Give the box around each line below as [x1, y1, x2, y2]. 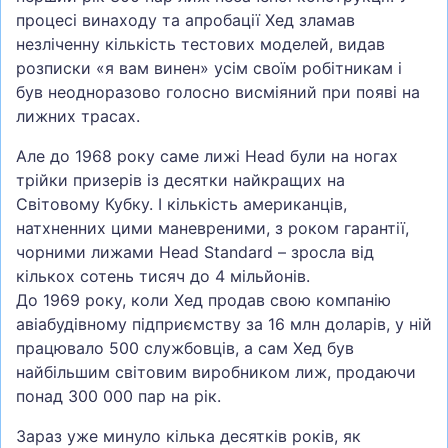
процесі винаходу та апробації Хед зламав [16, 10, 355, 31]
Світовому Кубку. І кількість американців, [16, 194, 347, 215]
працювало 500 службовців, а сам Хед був [16, 338, 354, 359]
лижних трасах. [16, 106, 140, 127]
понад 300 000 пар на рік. [16, 386, 221, 407]
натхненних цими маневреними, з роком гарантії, [16, 218, 409, 239]
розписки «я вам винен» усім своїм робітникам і [16, 58, 402, 79]
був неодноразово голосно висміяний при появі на [16, 82, 420, 103]
